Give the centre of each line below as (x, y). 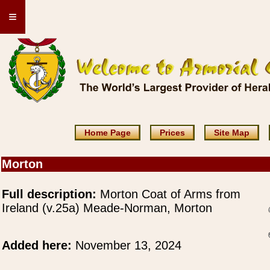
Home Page (107, 133)
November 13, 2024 (128, 245)
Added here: (39, 245)
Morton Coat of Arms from (168, 194)
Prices (172, 133)
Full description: (49, 194)
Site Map (231, 133)
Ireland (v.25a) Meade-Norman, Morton (107, 208)
